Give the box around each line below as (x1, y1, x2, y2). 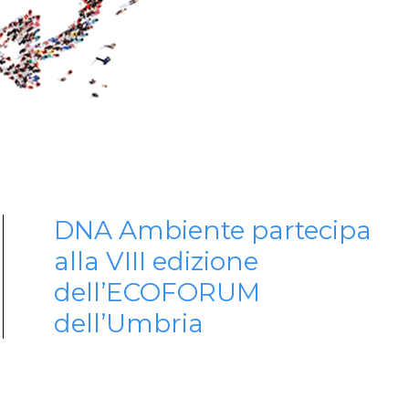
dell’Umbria (53, 307, 204, 339)
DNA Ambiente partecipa (53, 214, 372, 246)
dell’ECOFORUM (53, 276, 260, 308)
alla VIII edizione (53, 245, 258, 277)
